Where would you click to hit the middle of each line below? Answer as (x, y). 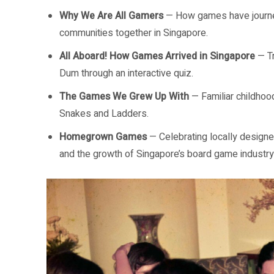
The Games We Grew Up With (124, 97)
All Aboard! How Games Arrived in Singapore (157, 56)
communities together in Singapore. (134, 33)
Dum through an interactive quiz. (126, 73)
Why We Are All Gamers (111, 16)
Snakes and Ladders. (104, 114)
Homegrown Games (103, 137)
